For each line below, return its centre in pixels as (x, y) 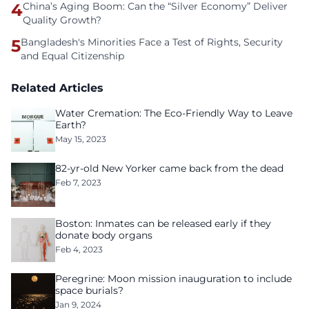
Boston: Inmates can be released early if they (163, 223)
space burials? (89, 290)
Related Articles (57, 88)
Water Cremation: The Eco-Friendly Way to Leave (174, 113)
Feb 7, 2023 (78, 182)
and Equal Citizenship (72, 56)
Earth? (71, 125)
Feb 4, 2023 (79, 249)
